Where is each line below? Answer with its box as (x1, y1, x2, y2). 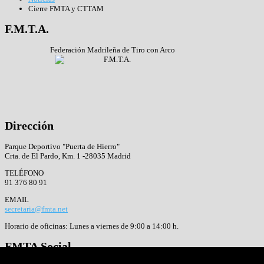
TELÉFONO (5, 168, 44, 177)
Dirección (5, 119, 54, 132)
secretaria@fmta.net (5, 204, 68, 213)
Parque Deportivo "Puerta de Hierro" (5, 141, 120, 151)
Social (38, 240, 71, 253)
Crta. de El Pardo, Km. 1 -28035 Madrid (5, 151, 131, 160)
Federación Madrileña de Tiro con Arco (50, 45, 176, 55)
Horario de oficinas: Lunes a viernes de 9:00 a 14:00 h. (5, 221, 179, 230)
